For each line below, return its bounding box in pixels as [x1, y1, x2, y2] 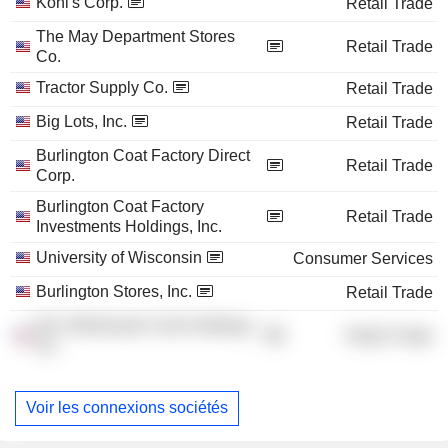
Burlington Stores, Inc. [36, 282, 192, 300]
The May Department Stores [36, 27, 235, 45]
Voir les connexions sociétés [26, 399, 228, 417]
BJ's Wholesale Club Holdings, [36, 316, 256, 334]
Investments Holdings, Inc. [36, 217, 222, 235]
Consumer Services [293, 249, 433, 267]
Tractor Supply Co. [36, 78, 168, 96]
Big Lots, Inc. [36, 112, 127, 130]
